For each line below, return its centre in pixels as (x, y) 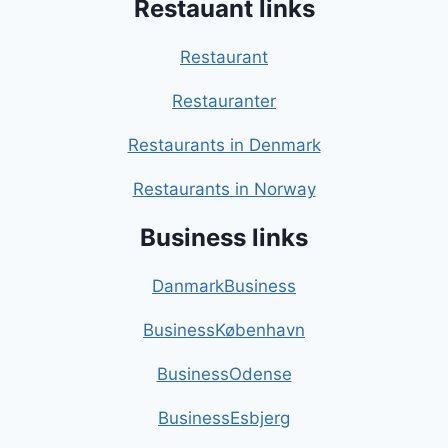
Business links (224, 238)
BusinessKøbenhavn (224, 330)
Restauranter (224, 101)
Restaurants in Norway (224, 189)
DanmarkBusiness (224, 286)
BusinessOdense (224, 374)
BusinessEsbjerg (224, 418)
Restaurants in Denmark (224, 145)
